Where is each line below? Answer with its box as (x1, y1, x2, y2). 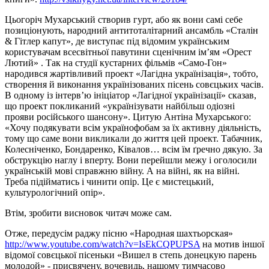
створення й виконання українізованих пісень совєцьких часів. (5, 79, 264, 89)
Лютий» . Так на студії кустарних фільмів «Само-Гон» (5, 57, 227, 68)
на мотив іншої (200, 238, 264, 249)
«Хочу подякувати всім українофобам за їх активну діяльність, (5, 122, 261, 133)
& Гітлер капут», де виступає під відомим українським (5, 35, 229, 46)
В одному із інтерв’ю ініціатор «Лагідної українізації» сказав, (5, 89, 256, 100)
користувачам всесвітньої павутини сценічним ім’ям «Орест (5, 46, 252, 57)
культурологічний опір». (5, 187, 105, 198)
